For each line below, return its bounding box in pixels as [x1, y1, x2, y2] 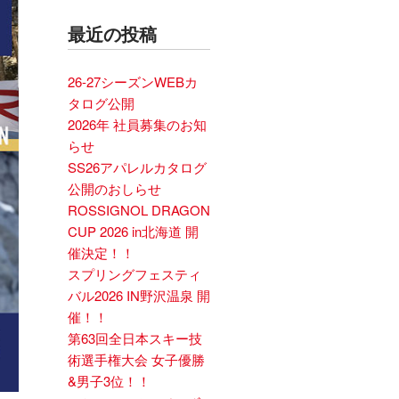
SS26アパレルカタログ [68, 158, 207, 176]
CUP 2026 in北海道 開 [68, 222, 199, 240]
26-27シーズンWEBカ [68, 72, 198, 91]
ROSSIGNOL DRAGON [68, 200, 210, 219]
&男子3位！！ [68, 371, 151, 390]
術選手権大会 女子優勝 [68, 350, 205, 369]
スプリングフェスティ [68, 265, 201, 283]
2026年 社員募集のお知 [68, 115, 207, 134]
